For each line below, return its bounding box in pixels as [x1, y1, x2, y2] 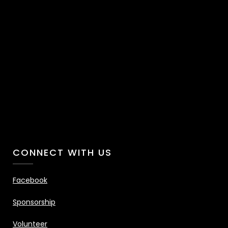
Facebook [13, 175, 47, 186]
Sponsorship [13, 197, 55, 208]
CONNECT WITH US [13, 146, 112, 159]
